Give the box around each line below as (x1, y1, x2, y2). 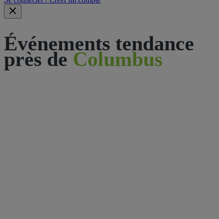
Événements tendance (4, 32, 194, 55)
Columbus (67, 48, 162, 71)
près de (4, 48, 67, 71)
